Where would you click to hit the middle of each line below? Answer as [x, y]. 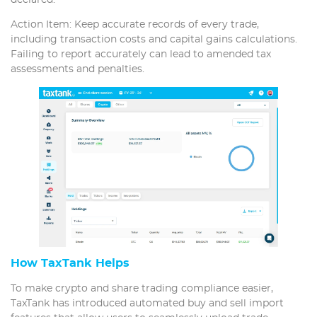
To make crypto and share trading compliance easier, [142, 288]
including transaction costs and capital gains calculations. [154, 39]
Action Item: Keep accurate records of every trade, [135, 24]
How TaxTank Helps [70, 263]
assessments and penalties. [77, 69]
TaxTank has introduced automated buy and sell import [147, 303]
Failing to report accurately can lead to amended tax [141, 54]
